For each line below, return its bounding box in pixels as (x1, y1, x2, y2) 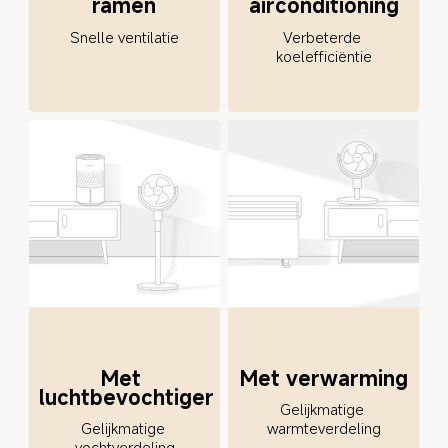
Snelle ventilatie (69, 26, 179, 47)
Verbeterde (282, 26, 365, 47)
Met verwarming (239, 363, 408, 392)
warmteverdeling (267, 418, 382, 439)
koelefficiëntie (275, 45, 372, 66)
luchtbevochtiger (38, 382, 214, 411)
